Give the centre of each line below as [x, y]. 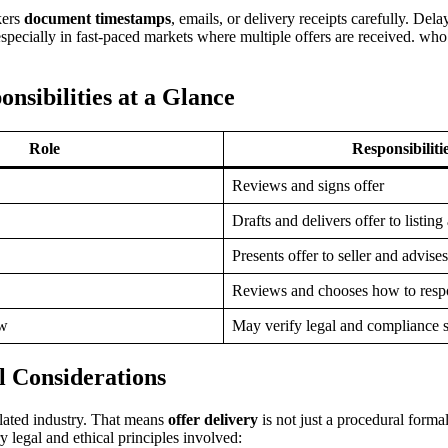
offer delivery [213, 419]
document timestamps [97, 19]
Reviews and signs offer [308, 185]
